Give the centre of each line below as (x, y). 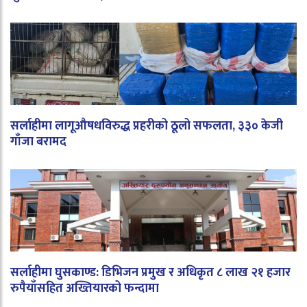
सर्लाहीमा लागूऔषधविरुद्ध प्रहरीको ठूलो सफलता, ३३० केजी (147, 126)
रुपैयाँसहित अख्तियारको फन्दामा (85, 289)
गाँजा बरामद (38, 142)
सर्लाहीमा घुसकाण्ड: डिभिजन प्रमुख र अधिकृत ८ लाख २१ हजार (150, 273)
